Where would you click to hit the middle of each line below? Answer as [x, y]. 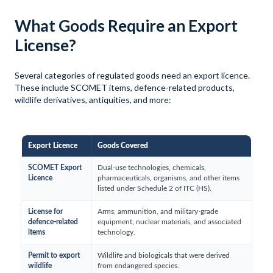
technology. [116, 232]
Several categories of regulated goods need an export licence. [132, 75]
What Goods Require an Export [126, 26]
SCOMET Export [55, 168]
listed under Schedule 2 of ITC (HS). [154, 189]
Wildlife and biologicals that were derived [164, 256]
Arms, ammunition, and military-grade [158, 212]
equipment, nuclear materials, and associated [169, 222]
